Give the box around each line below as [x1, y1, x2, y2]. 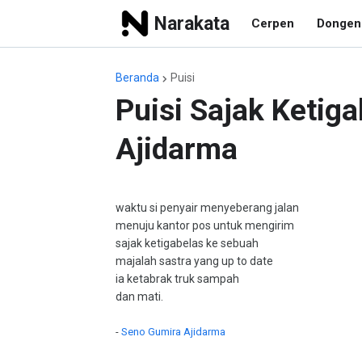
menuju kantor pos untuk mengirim [116, 219, 294, 232]
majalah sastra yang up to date [116, 255, 273, 267]
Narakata [154, 12, 229, 35]
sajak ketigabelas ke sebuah [116, 237, 259, 250]
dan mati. [116, 290, 163, 303]
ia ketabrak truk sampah [116, 272, 239, 285]
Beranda [116, 71, 159, 84]
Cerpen [251, 16, 294, 31]
